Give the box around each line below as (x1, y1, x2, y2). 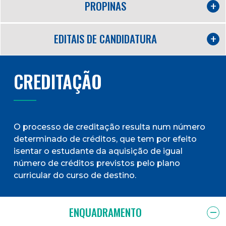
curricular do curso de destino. (14, 170, 136, 180)
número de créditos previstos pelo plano (14, 158, 180, 168)
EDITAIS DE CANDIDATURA (54, 30, 157, 46)
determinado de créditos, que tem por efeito (14, 134, 197, 144)
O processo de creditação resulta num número (14, 122, 205, 132)
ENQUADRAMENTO (69, 204, 142, 220)
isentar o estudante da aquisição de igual (14, 146, 183, 156)
